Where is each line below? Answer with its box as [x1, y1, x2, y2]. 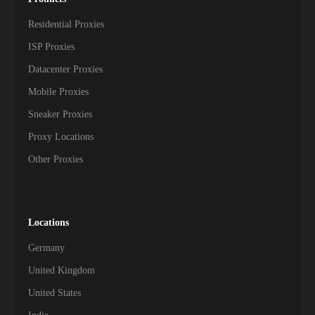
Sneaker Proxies [28, 109, 92, 120]
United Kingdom [28, 265, 95, 276]
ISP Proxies [28, 41, 75, 52]
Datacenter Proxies [28, 64, 103, 75]
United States [28, 288, 81, 298]
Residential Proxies [28, 19, 104, 30]
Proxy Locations [28, 131, 94, 142]
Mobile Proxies [28, 86, 89, 97]
